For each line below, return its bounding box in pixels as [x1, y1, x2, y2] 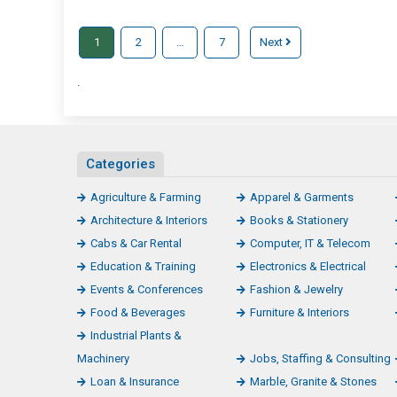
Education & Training [90, 260, 196, 274]
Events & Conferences [90, 283, 203, 297]
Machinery [77, 352, 129, 366]
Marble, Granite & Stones [249, 375, 377, 389]
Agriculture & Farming [90, 191, 201, 205]
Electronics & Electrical [249, 260, 366, 274]
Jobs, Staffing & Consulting [249, 352, 391, 366]
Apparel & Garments [249, 191, 354, 205]
